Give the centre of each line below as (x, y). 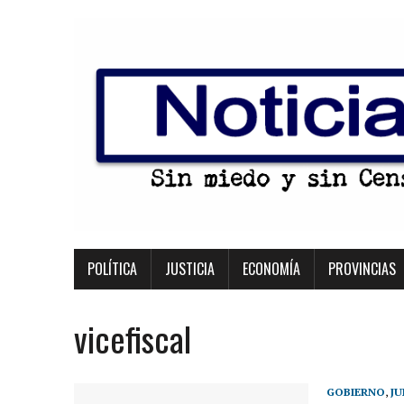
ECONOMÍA (271, 269)
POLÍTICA (112, 269)
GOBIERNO (356, 392)
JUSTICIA (190, 269)
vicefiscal (133, 338)
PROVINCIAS (362, 269)
